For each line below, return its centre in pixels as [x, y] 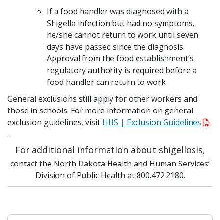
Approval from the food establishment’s [120, 58]
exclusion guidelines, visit [55, 122]
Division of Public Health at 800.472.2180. [110, 175]
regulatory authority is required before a [122, 70]
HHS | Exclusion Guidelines [152, 122]
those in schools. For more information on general [100, 110]
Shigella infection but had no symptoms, [121, 23]
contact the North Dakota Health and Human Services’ [110, 164]
